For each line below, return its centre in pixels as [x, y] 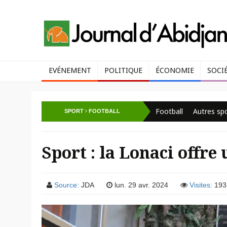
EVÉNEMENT [70, 70]
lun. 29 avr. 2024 [140, 185]
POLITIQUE [123, 70]
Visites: [201, 185]
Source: [67, 185]
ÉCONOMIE [175, 70]
